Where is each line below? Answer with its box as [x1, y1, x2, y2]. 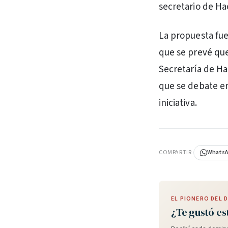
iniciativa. [159, 96, 197, 110]
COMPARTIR [159, 148, 192, 157]
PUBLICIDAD [166, 130, 195, 137]
